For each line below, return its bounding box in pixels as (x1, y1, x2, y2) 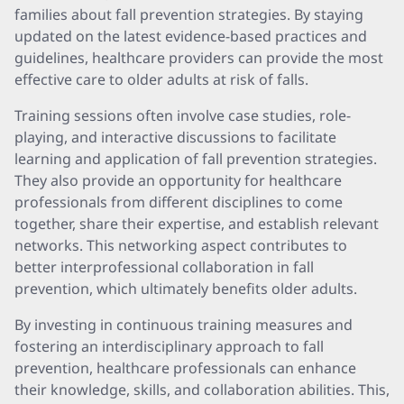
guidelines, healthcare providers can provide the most (14, 48, 383, 68)
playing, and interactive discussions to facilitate (14, 127, 336, 147)
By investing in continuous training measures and (14, 315, 353, 335)
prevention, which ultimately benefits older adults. (14, 279, 357, 298)
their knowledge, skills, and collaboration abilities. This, (14, 380, 390, 399)
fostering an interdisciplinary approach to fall (14, 336, 324, 356)
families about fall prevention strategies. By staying (14, 5, 363, 24)
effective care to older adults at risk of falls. (14, 69, 308, 89)
